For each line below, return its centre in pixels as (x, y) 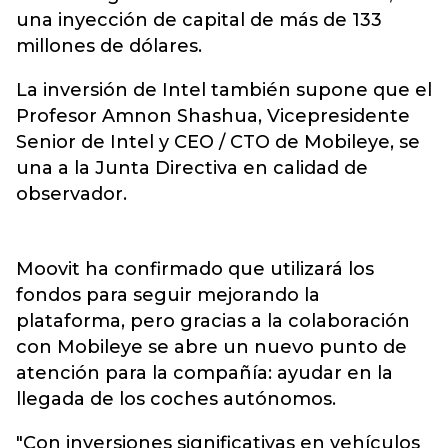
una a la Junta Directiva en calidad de (192, 168)
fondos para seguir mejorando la (168, 295)
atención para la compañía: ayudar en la (204, 373)
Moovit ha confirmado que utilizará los (195, 269)
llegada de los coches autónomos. (176, 399)
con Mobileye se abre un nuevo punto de (211, 347)
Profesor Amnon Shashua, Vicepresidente (213, 116)
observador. (71, 194)
